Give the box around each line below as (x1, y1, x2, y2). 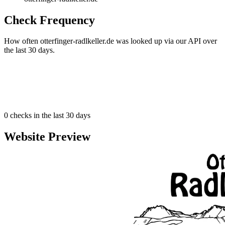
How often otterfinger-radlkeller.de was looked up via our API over (4, 37, 217, 46)
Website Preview (4, 130, 90, 144)
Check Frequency (4, 13, 95, 27)
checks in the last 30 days (8, 111, 90, 120)
